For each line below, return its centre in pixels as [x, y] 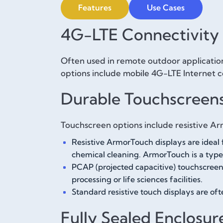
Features [95, 8]
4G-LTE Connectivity [140, 34]
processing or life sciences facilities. [137, 179]
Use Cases [166, 8]
